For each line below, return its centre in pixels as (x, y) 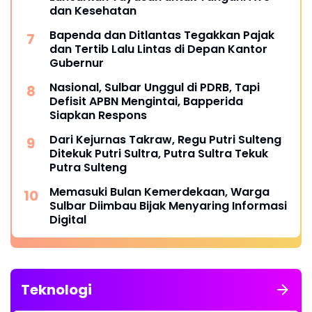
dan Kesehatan (93, 10)
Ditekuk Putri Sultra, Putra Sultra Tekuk (159, 153)
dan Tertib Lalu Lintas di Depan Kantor (158, 49)
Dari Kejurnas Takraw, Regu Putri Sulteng (165, 139)
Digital (68, 219)
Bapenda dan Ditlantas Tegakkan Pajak (162, 35)
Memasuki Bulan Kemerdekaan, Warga (159, 192)
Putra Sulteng (88, 167)
